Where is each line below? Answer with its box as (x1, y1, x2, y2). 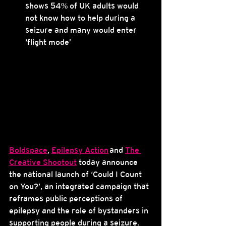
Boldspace (9, 147, 47, 154)
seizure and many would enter (25, 27, 139, 34)
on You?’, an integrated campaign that (9, 183, 151, 191)
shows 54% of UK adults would (25, 3, 141, 10)
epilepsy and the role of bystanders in (9, 207, 150, 215)
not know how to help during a (25, 15, 137, 22)
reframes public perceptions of (9, 195, 125, 203)
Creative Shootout (9, 159, 77, 166)
